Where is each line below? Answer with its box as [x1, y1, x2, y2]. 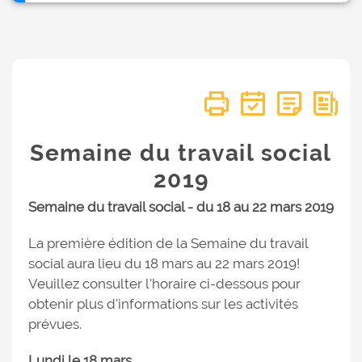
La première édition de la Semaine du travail [28, 235, 308, 251]
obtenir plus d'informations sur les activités [28, 296, 298, 312]
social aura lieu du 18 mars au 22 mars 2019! [28, 255, 300, 271]
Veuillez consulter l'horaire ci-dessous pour [28, 276, 301, 292]
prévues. [28, 316, 82, 332]
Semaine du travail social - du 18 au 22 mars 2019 [28, 199, 334, 215]
